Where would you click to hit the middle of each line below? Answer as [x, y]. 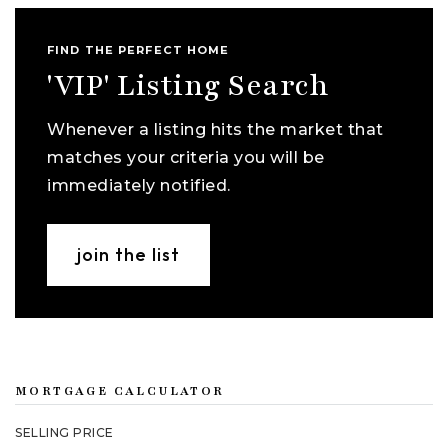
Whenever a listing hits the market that [215, 129]
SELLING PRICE [64, 432]
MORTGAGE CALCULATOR [120, 390]
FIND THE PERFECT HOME [138, 49]
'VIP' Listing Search [188, 85]
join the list [128, 254]
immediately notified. [139, 185]
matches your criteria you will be [186, 157]
